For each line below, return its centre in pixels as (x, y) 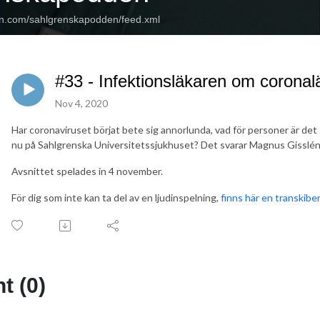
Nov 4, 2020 (81, 104)
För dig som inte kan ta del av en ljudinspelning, (116, 198)
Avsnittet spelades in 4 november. (87, 171)
